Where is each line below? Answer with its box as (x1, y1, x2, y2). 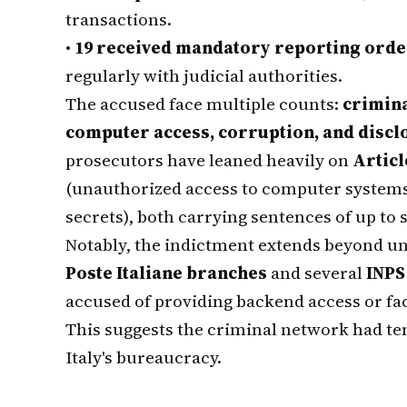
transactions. (65, 7, 172, 31)
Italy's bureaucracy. (65, 345, 222, 369)
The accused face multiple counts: (65, 92, 342, 115)
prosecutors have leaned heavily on (65, 148, 352, 172)
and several (267, 261, 366, 284)
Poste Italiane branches (65, 261, 267, 284)
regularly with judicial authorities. (65, 64, 342, 87)
